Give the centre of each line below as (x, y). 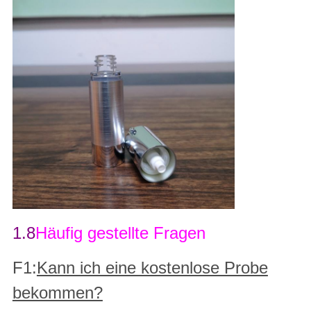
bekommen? (57, 293)
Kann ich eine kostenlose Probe (152, 268)
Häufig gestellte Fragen (120, 233)
